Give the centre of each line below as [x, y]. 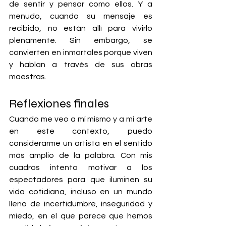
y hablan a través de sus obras [81, 65]
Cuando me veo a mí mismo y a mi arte [81, 119]
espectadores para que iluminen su [81, 180]
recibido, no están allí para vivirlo [81, 28]
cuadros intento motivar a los [81, 167]
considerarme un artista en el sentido [81, 143]
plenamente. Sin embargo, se [81, 40]
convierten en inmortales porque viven [81, 52]
